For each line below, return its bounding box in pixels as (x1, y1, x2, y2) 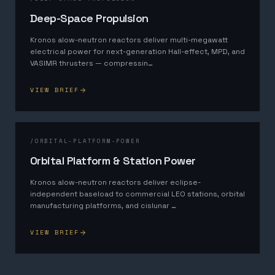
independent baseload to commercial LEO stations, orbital (30, 189, 245, 199)
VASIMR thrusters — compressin (30, 58, 148, 68)
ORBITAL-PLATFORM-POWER (34, 137, 141, 145)
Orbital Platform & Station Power (30, 153, 196, 168)
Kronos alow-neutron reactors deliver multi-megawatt (30, 35, 228, 45)
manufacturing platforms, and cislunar (30, 201, 171, 211)
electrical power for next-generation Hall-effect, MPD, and (30, 47, 245, 56)
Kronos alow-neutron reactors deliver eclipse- (30, 177, 201, 187)
